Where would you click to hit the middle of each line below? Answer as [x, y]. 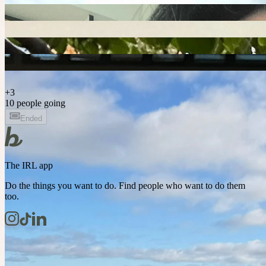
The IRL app [29, 165]
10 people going [35, 103]
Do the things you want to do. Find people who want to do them [125, 185]
